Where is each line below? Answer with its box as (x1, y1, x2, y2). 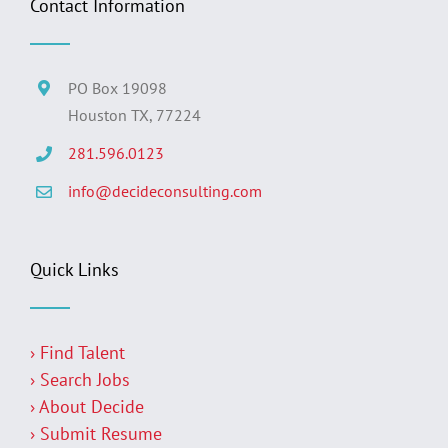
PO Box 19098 (68, 77, 168, 98)
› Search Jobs (30, 367, 130, 391)
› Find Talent (30, 340, 125, 364)
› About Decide (30, 394, 144, 418)
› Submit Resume (30, 421, 162, 445)
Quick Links (30, 257, 119, 281)
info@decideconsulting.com (68, 181, 263, 202)
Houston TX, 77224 (68, 104, 202, 125)
